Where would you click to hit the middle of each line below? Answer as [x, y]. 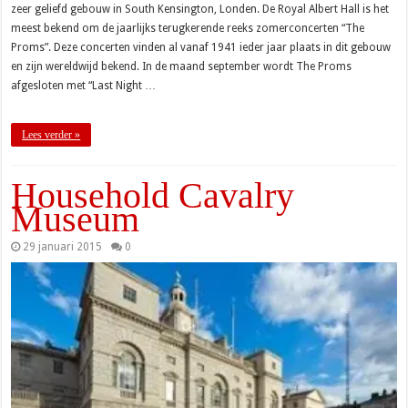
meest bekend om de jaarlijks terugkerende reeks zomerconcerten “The [188, 29]
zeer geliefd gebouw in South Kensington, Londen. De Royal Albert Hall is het [200, 10]
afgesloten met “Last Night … [84, 86]
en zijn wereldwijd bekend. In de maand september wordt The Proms [182, 67]
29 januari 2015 [63, 247]
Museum [76, 219]
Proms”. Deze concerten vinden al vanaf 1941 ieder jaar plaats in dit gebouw [201, 48]
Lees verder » [51, 135]
